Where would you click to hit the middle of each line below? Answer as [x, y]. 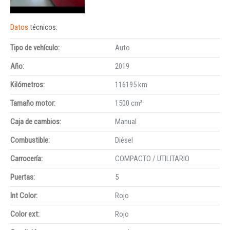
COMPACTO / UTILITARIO [152, 158]
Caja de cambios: [36, 121]
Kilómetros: [27, 84]
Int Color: [24, 195]
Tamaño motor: [33, 103]
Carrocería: [26, 158]
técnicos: [44, 27]
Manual [126, 121]
